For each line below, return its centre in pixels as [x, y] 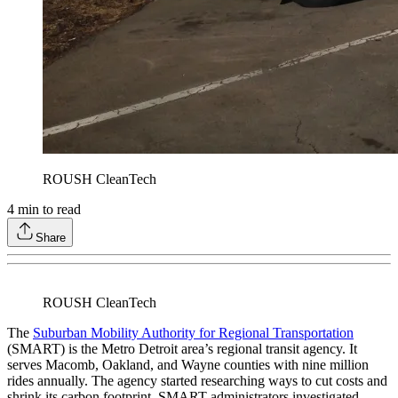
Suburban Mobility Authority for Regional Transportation [193, 333]
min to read [48, 210]
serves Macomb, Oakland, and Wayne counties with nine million [188, 365]
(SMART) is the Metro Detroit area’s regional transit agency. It [182, 349]
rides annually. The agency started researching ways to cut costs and [197, 381]
